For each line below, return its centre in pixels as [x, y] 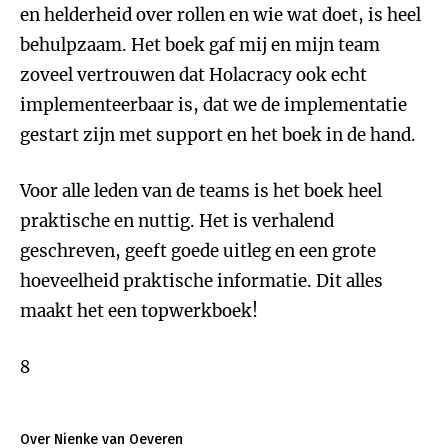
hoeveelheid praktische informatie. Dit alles [201, 281]
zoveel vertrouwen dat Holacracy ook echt [193, 75]
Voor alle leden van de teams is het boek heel [201, 191]
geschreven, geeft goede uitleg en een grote [198, 251]
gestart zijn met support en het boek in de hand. [218, 135]
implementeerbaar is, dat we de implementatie [213, 105]
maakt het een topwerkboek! [139, 311]
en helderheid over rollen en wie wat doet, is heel [220, 15]
